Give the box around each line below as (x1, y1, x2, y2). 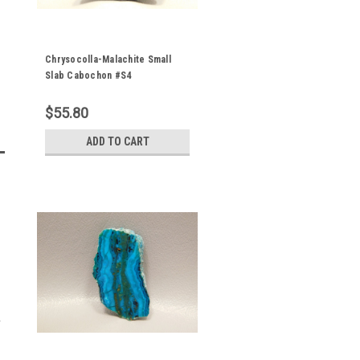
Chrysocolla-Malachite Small (45, 54, 171, 65)
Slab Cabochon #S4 (45, 70, 132, 81)
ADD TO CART (85, 135, 149, 148)
